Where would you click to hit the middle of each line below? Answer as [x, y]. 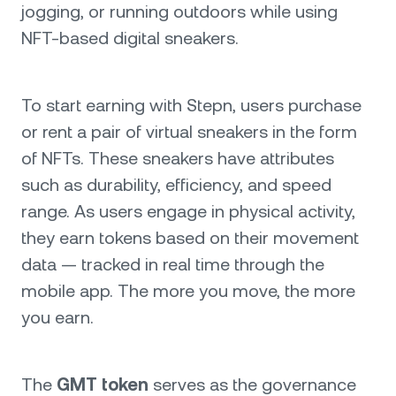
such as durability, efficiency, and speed [176, 185]
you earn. [57, 317]
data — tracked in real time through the [173, 264]
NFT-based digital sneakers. [130, 38]
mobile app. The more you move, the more [188, 291]
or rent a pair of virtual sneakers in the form [189, 132]
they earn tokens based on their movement [190, 238]
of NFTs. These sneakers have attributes [178, 158]
